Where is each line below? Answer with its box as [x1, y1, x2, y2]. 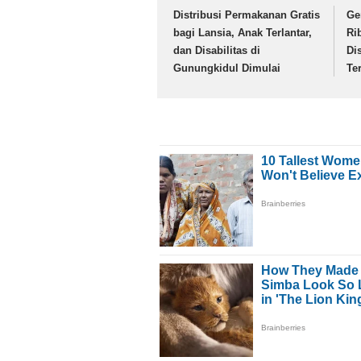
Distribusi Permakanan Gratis [173, 9, 320, 22]
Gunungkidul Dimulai [173, 62, 280, 75]
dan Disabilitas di [173, 44, 260, 57]
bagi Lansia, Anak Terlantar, [173, 27, 312, 39]
